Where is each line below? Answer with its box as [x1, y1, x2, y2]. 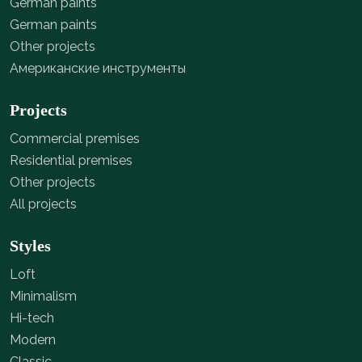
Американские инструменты [10, 61, 186, 77]
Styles [10, 237, 51, 255]
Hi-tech [10, 310, 54, 326]
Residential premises [10, 153, 133, 169]
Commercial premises [10, 131, 140, 147]
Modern [10, 332, 56, 348]
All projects [10, 196, 77, 213]
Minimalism [10, 288, 77, 305]
